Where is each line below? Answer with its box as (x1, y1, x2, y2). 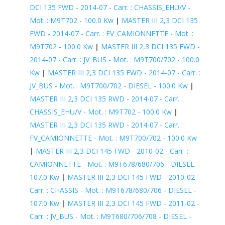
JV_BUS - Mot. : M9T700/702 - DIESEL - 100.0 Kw (29, 80, 188, 90)
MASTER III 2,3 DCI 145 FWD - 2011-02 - (67, 198, 199, 208)
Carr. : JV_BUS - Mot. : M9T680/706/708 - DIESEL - (29, 211, 191, 221)
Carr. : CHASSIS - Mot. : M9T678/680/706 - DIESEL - (29, 185, 196, 195)
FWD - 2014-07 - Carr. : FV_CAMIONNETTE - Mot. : (29, 28, 193, 38)
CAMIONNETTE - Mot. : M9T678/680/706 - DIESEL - (29, 159, 199, 169)
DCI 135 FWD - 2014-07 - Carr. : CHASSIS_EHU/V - (29, 2, 190, 12)
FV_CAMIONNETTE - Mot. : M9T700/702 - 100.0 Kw (29, 133, 197, 143)
